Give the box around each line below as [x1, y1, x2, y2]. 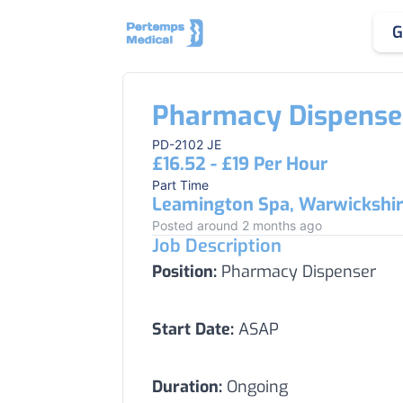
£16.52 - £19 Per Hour [152, 152, 327, 176]
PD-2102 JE [152, 137, 221, 152]
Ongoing [222, 376, 288, 398]
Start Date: [152, 318, 234, 340]
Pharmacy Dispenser [217, 261, 376, 282]
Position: [152, 261, 217, 282]
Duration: [152, 376, 222, 398]
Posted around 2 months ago [152, 218, 322, 233]
